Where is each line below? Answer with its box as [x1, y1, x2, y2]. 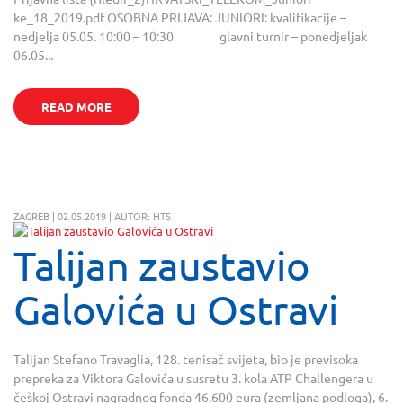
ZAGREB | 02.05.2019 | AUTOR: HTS [13, 208, 171, 223]
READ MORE [40, 98, 112, 114]
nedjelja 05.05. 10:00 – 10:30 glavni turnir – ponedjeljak [13, 27, 367, 44]
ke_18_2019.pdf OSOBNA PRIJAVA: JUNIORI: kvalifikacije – [13, 8, 346, 25]
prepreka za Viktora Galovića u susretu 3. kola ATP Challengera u [13, 369, 373, 386]
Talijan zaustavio [13, 240, 310, 289]
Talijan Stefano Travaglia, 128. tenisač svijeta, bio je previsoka [13, 350, 358, 367]
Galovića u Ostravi [13, 284, 338, 333]
